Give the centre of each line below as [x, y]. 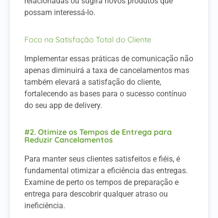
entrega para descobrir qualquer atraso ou [96, 194]
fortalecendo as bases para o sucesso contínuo [105, 93]
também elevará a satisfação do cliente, [93, 82]
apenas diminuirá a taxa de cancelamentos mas [107, 70]
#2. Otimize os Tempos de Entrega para [98, 132]
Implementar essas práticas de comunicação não [109, 58]
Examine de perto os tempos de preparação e [101, 182]
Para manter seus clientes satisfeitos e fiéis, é [102, 159]
